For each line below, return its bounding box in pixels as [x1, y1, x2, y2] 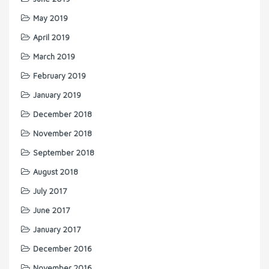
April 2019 [33, 32, 70, 43]
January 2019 [33, 90, 81, 100]
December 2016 [33, 244, 92, 254]
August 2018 [33, 167, 78, 177]
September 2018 [33, 148, 94, 158]
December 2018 [33, 109, 92, 119]
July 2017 [33, 186, 67, 196]
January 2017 [33, 225, 80, 235]
